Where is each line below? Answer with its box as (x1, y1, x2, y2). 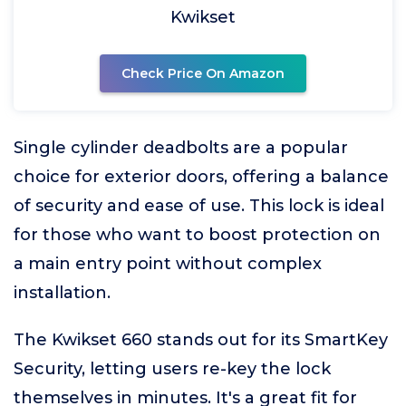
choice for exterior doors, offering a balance (14, 167, 389, 187)
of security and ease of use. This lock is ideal (14, 196, 384, 216)
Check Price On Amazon (121, 65, 285, 82)
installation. (14, 283, 111, 303)
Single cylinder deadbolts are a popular (14, 138, 348, 158)
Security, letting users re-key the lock (14, 359, 331, 379)
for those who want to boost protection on (14, 225, 381, 245)
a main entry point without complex (14, 254, 322, 274)
